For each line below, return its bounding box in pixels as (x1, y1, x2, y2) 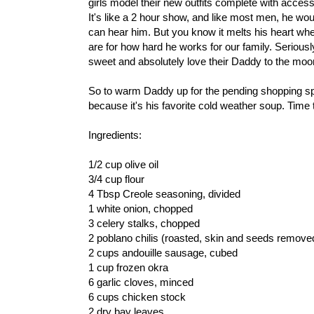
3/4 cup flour (88, 172, 144, 185)
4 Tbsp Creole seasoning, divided (88, 187, 240, 200)
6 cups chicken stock (88, 290, 186, 303)
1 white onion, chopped (88, 202, 193, 214)
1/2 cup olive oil (88, 158, 158, 170)
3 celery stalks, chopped (88, 217, 200, 229)
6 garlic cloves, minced (88, 275, 193, 288)
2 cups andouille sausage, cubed (88, 246, 238, 259)
